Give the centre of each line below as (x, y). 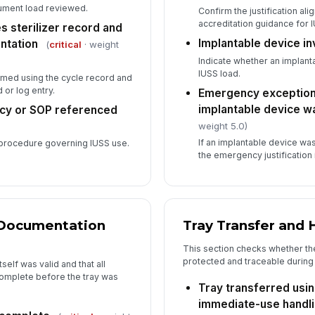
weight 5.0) (223, 126)
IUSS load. (220, 73)
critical (65, 45)
